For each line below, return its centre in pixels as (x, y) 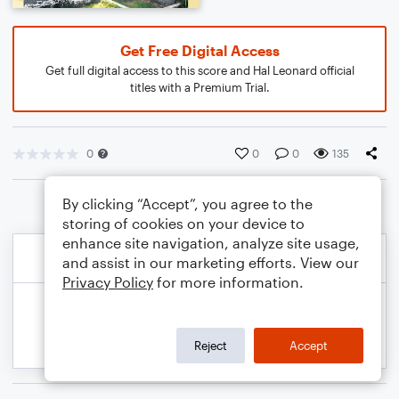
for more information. (228, 282)
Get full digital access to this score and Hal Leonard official (199, 70)
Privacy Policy (108, 282)
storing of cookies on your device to (183, 223)
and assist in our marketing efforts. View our (211, 262)
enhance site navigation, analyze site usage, (211, 243)
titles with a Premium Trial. (199, 87)
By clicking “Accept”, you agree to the (187, 204)
